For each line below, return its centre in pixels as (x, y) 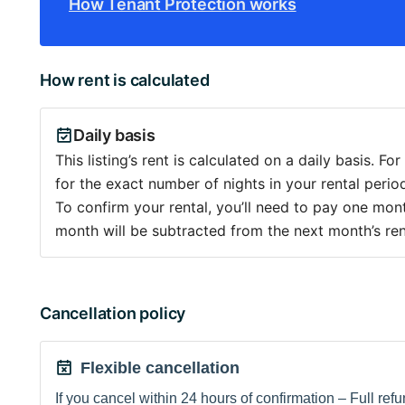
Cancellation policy (113, 313)
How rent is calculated (125, 80)
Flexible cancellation (160, 367)
